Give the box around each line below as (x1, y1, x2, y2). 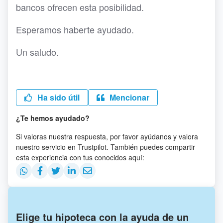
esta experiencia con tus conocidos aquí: (16, 152, 144, 162)
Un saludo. (16, 45, 61, 58)
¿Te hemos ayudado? (16, 113, 90, 123)
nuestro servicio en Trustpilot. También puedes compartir (16, 142, 195, 152)
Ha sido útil (35, 92, 80, 103)
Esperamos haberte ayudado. (16, 23, 134, 36)
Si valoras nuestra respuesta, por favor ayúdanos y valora (16, 131, 198, 141)
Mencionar (108, 92, 149, 103)
